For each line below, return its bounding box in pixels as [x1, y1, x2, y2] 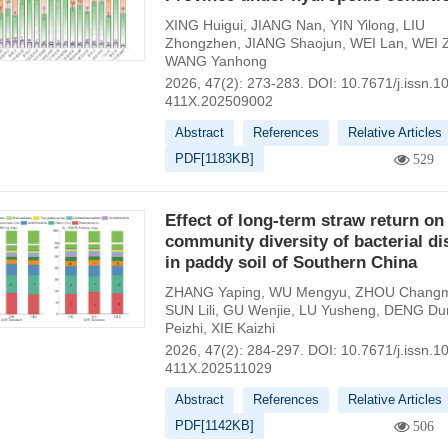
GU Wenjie [222, 302, 291, 318]
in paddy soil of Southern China [164, 253, 417, 272]
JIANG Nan [250, 17, 322, 33]
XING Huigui [164, 17, 243, 33]
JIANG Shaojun [244, 35, 342, 51]
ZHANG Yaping [164, 284, 261, 300]
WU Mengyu [268, 284, 347, 300]
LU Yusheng [298, 302, 376, 318]
